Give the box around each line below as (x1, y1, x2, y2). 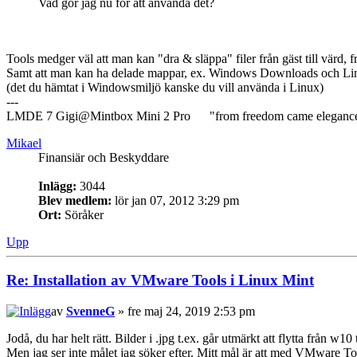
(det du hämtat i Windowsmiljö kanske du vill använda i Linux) (6, 80, 324, 94)
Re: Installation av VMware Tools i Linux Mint (6, 272, 314, 289)
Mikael (6, 135, 41, 150)
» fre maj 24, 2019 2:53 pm (115, 304, 255, 319)
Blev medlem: (38, 193, 112, 207)
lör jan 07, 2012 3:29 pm (112, 193, 239, 207)
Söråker (61, 207, 104, 222)
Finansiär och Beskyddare (38, 150, 169, 164)
